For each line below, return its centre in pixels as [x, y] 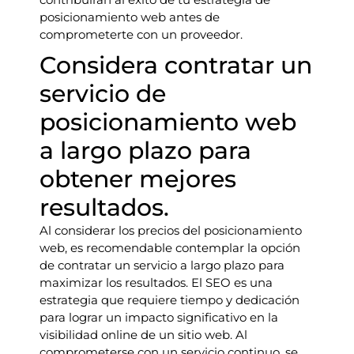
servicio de [103, 94]
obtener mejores [138, 179]
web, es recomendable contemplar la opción [170, 248]
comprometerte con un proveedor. [141, 34]
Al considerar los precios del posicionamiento [171, 230]
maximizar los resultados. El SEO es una [156, 282]
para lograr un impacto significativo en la [159, 317]
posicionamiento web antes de [130, 17]
